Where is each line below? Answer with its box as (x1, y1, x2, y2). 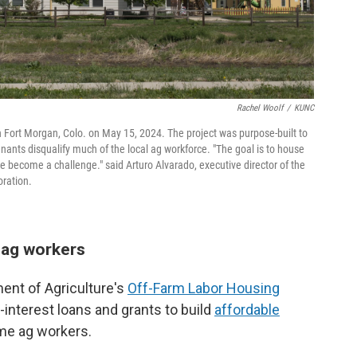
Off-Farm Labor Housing (127, 280, 280, 297)
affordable (214, 301, 280, 319)
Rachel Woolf (237, 103, 283, 114)
